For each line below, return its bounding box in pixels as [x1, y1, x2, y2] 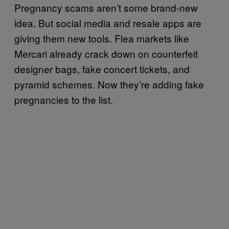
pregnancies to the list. [14, 92, 113, 106]
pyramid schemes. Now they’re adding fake [14, 77, 204, 91]
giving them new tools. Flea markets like [14, 31, 189, 45]
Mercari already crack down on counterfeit [14, 46, 198, 60]
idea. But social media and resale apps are [14, 15, 201, 30]
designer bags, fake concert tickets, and [14, 61, 190, 76]
